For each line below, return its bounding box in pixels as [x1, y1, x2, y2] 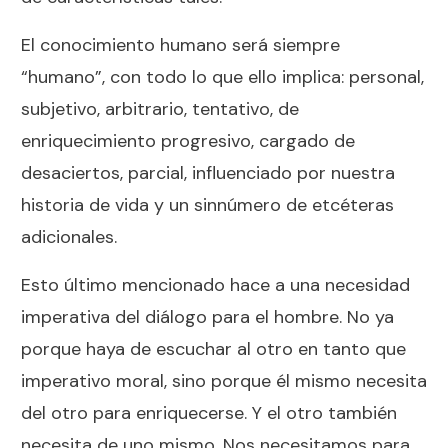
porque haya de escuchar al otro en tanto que [21, 336, 406, 361]
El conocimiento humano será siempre [21, 32, 340, 57]
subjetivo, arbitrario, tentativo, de [21, 96, 299, 121]
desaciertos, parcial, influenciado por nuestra [21, 160, 395, 185]
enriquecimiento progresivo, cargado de [21, 128, 355, 153]
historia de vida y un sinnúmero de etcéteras [21, 192, 394, 217]
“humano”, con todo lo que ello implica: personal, [21, 64, 424, 89]
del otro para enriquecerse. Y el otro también [21, 400, 397, 425]
